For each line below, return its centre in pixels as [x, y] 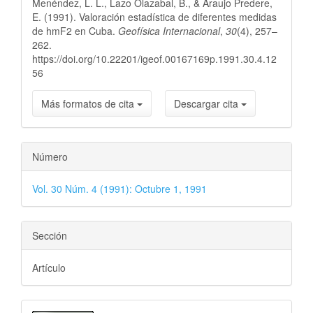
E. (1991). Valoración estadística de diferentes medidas [154, 17]
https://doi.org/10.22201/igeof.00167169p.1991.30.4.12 [154, 59]
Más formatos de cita [89, 103]
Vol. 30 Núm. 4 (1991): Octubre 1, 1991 [119, 189]
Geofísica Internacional [169, 31]
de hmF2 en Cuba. [75, 31]
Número [50, 156]
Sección [50, 235]
